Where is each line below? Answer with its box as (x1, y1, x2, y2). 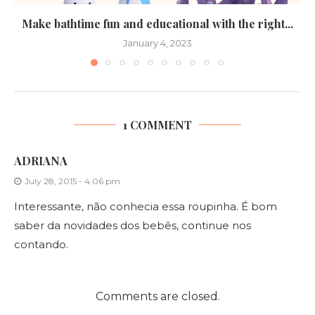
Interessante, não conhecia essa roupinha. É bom (14, 200, 277, 214)
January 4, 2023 (123, 37, 192, 49)
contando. (14, 238, 68, 252)
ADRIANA (14, 153, 67, 169)
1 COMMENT (123, 117, 192, 133)
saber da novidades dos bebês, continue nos (14, 219, 251, 233)
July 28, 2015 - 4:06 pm (25, 176, 120, 187)
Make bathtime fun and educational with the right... (22, 16, 293, 32)
